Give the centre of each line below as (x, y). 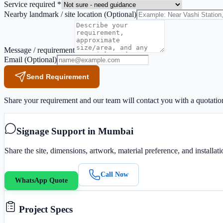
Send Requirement (58, 76)
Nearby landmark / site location (54, 14)
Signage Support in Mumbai (75, 131)
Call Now (114, 174)
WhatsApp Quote (41, 180)
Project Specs (45, 209)
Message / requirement (39, 50)
